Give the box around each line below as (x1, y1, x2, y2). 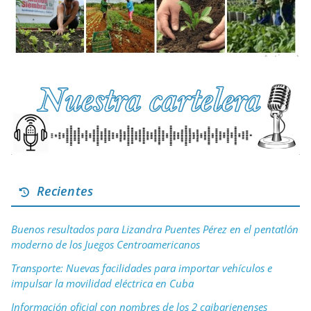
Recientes (29, 182, 94, 199)
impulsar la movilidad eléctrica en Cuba (11, 276, 194, 290)
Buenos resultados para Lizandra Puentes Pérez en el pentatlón (11, 221, 299, 236)
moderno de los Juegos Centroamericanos (11, 237, 200, 251)
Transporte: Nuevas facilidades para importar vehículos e (11, 260, 272, 275)
